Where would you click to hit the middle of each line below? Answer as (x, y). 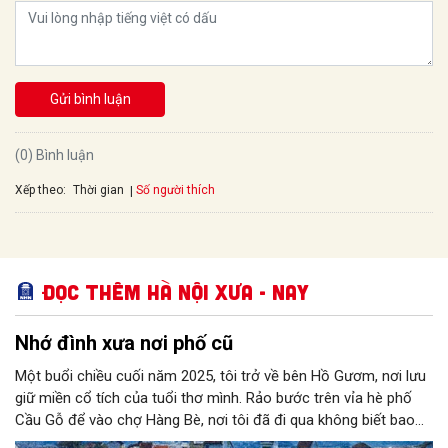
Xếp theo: (40, 189)
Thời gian (98, 190)
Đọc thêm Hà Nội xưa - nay (176, 292)
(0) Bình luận (54, 155)
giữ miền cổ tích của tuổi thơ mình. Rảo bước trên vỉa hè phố (213, 398)
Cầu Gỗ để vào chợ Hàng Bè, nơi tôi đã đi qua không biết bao (215, 420)
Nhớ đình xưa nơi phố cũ (124, 343)
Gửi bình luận (90, 99)
